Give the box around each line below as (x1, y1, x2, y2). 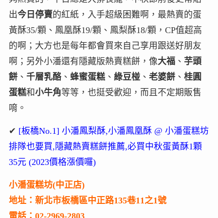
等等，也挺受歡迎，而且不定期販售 (61, 88, 201, 98)
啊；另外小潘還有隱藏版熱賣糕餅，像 (8, 56, 158, 67)
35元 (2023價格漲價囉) (8, 157, 96, 167)
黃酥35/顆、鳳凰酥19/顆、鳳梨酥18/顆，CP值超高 (8, 25, 202, 36)
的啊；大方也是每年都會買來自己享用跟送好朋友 (8, 41, 201, 51)
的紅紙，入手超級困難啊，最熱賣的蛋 (52, 10, 201, 20)
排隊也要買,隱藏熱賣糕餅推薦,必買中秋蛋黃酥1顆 (8, 142, 202, 152)
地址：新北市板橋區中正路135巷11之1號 (8, 196, 166, 206)
